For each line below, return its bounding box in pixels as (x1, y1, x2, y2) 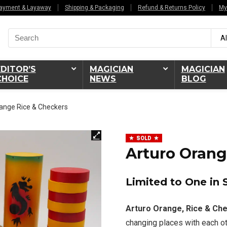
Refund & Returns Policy (138, 4, 205, 11)
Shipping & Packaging (65, 4, 124, 11)
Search (8, 27, 31, 37)
